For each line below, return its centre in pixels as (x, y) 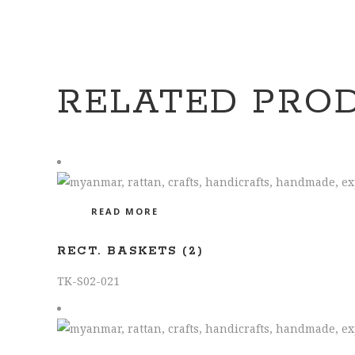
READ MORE (125, 211)
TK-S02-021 (88, 281)
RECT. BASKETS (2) (130, 251)
